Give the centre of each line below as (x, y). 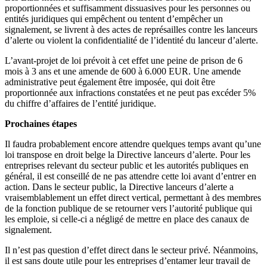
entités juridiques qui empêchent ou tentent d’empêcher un (114, 18)
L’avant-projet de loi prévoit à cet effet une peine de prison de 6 (124, 60)
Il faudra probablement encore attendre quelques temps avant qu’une (133, 144)
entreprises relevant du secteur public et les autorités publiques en (127, 165)
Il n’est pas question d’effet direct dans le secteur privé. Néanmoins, (131, 250)
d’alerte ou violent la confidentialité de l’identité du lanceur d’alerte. (131, 40)
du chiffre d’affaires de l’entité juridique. (80, 103)
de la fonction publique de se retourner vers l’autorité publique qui (128, 208)
